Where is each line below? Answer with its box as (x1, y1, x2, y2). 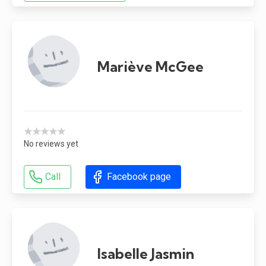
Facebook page (106, 170, 171, 182)
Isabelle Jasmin (97, 244, 194, 262)
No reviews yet (24, 138, 78, 148)
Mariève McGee (97, 57, 204, 75)
